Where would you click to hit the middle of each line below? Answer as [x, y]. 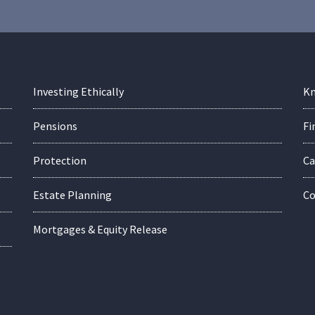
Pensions [55, 126]
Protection [59, 161]
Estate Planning [72, 195]
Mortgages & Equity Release [100, 230]
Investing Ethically [78, 92]
